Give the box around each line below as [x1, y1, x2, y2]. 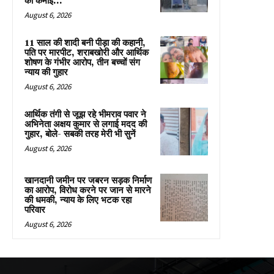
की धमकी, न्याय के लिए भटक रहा [24, 194, 131, 206]
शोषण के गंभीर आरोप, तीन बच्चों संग [24, 56, 140, 68]
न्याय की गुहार [24, 66, 68, 78]
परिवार [24, 204, 45, 216]
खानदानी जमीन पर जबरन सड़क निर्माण [24, 174, 152, 187]
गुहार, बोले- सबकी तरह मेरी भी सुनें [24, 128, 136, 140]
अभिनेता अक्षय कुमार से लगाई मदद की [24, 118, 147, 130]
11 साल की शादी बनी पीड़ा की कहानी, [24, 37, 146, 49]
